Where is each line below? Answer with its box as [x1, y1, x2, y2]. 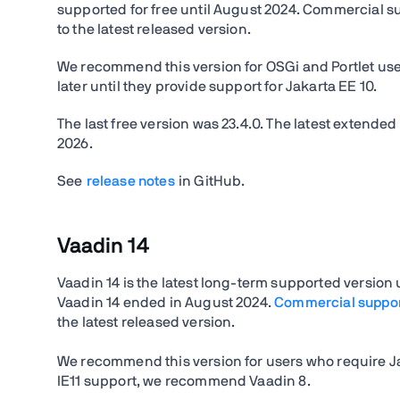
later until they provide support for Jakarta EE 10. [57, 79, 378, 94]
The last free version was [57, 117, 220, 131]
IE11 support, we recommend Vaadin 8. [57, 374, 311, 388]
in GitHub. [174, 174, 246, 188]
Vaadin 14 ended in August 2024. [57, 296, 275, 310]
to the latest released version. [57, 22, 251, 37]
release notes [86, 174, 175, 188]
